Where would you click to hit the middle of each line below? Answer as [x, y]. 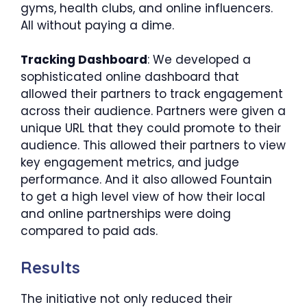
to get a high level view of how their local [143, 197]
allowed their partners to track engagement [152, 94]
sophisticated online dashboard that [130, 77]
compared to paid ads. [89, 231]
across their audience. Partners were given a [153, 111]
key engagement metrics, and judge [130, 162]
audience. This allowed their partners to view [153, 145]
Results [50, 267]
